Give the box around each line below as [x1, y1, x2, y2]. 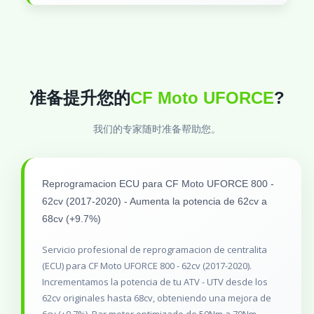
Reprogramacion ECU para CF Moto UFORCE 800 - [42, 178, 274, 190]
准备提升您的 [29, 88, 130, 108]
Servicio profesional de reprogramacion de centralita [42, 243, 267, 257]
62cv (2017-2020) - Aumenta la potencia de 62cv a [42, 196, 267, 207]
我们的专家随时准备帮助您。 [93, 123, 221, 135]
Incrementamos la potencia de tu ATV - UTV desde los [42, 275, 268, 289]
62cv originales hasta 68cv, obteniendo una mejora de [42, 292, 271, 305]
